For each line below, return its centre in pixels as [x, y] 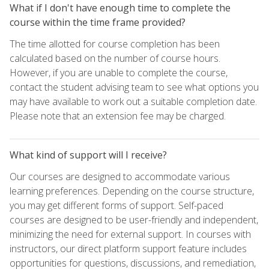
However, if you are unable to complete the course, [119, 72]
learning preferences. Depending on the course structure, [132, 191]
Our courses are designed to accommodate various [120, 176]
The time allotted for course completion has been [115, 44]
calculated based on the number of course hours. [115, 58]
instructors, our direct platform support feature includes [128, 248]
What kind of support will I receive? [88, 155]
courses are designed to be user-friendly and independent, [134, 219]
